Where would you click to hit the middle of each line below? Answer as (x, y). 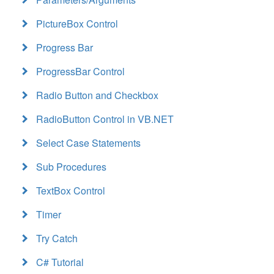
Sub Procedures (71, 167)
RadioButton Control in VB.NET (105, 119)
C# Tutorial (60, 262)
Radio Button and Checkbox (97, 95)
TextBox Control (71, 191)
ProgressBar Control (80, 72)
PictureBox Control (77, 24)
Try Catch (57, 239)
